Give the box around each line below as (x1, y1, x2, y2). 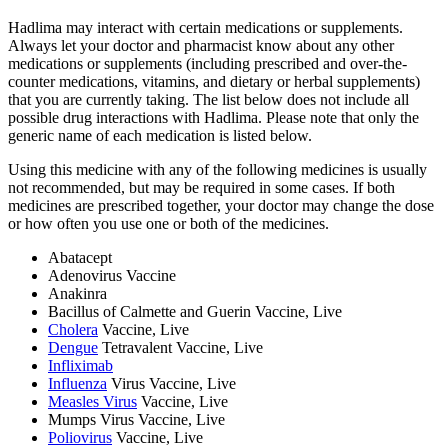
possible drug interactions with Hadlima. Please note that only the (8, 109, 419, 127)
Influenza (48, 375, 107, 393)
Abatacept (48, 249, 112, 267)
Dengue (48, 339, 98, 357)
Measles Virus (48, 393, 137, 411)
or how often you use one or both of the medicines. (8, 215, 329, 233)
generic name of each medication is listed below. (8, 127, 312, 145)
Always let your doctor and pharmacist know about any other (8, 37, 394, 55)
